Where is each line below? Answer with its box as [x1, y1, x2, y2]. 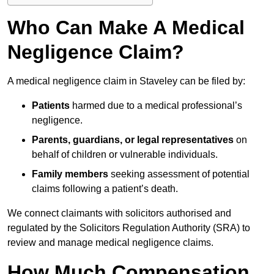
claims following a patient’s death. [32, 183, 178, 194]
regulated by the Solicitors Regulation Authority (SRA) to [7, 223, 250, 234]
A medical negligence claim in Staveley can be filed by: [7, 76, 245, 87]
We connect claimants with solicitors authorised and [7, 208, 231, 219]
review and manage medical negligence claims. [7, 237, 213, 248]
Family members [32, 169, 108, 180]
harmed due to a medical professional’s [70, 100, 242, 111]
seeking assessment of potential [108, 169, 250, 180]
